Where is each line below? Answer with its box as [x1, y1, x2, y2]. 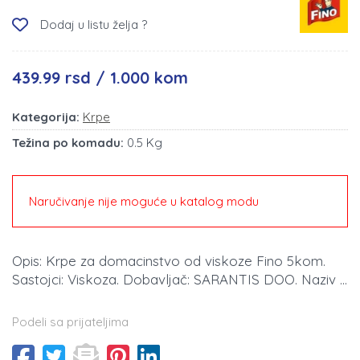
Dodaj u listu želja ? [40, 17, 147, 33]
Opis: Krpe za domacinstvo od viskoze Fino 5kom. [12, 252, 325, 270]
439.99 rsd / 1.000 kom [12, 67, 188, 88]
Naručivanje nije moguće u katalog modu [29, 194, 259, 210]
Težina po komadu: [12, 135, 124, 151]
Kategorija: [12, 109, 80, 125]
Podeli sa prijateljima [12, 314, 129, 330]
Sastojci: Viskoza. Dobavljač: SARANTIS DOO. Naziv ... [12, 271, 347, 288]
